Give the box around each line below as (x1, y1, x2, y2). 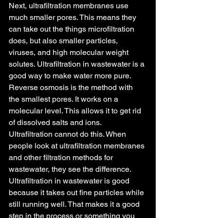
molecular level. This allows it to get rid (9, 106, 143, 115)
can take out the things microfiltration (9, 24, 136, 34)
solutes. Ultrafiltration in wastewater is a (9, 59, 146, 69)
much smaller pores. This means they (9, 12, 138, 22)
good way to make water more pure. (9, 71, 131, 80)
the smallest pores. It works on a (9, 94, 120, 104)
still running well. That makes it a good (9, 199, 142, 209)
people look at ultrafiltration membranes (9, 141, 146, 150)
